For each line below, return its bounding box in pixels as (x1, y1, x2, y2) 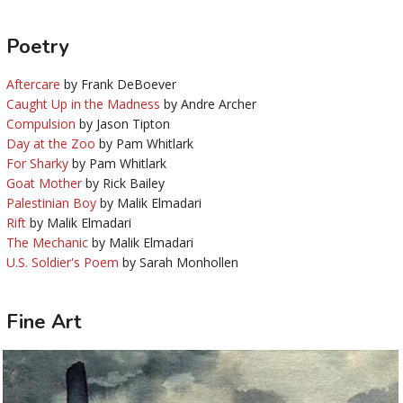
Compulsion (6, 115, 76, 133)
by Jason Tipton (76, 115, 170, 133)
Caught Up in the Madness (6, 95, 160, 113)
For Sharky (6, 155, 68, 173)
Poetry (6, 32, 69, 60)
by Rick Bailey (82, 175, 165, 193)
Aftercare (6, 76, 60, 94)
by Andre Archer (160, 95, 256, 113)
